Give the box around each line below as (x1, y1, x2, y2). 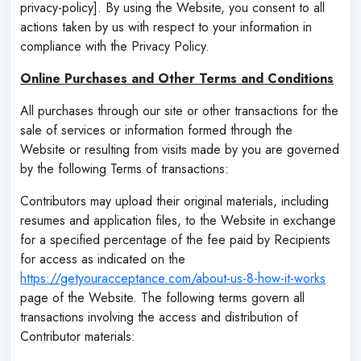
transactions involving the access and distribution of (20, 307, 298, 326)
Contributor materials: (20, 326, 135, 346)
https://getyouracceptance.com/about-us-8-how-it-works (20, 268, 326, 288)
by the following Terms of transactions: (20, 159, 229, 178)
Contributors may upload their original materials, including (20, 191, 329, 210)
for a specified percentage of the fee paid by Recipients (20, 230, 330, 249)
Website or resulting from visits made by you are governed (20, 139, 339, 159)
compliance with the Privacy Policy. (20, 36, 210, 56)
